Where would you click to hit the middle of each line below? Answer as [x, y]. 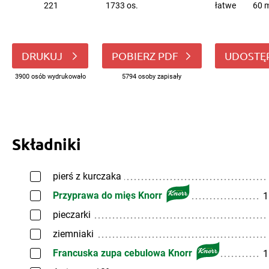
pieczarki [72, 215]
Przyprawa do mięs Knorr [107, 195]
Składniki [47, 144]
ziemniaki [73, 234]
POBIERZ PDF [145, 56]
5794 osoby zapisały [152, 77]
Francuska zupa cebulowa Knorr [122, 253]
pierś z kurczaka [87, 176]
